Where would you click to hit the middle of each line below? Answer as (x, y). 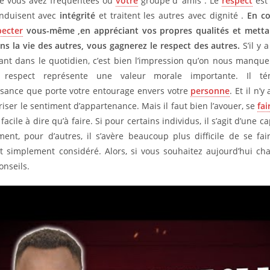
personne (210, 91)
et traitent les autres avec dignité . (173, 16)
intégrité (79, 16)
